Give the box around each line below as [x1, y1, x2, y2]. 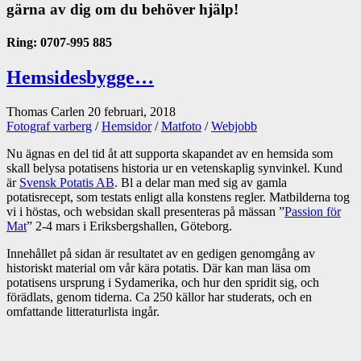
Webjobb [211, 119, 257, 134]
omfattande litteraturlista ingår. [6, 305, 160, 319]
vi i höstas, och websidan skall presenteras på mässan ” [6, 205, 284, 219]
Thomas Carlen [6, 105, 88, 119]
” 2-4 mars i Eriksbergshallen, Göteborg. [27, 219, 232, 234]
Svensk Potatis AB [19, 176, 114, 190]
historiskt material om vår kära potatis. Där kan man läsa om [6, 261, 310, 276]
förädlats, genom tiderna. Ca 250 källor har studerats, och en [6, 290, 312, 305]
